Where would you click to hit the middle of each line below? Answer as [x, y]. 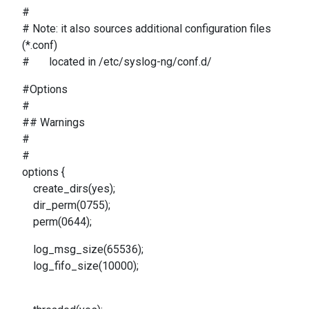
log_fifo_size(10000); [80, 266]
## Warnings [53, 122]
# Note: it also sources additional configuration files [147, 29]
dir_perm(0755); [66, 205]
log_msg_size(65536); [83, 249]
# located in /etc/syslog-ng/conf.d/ [117, 62]
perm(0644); [57, 222]
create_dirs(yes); [69, 189]
